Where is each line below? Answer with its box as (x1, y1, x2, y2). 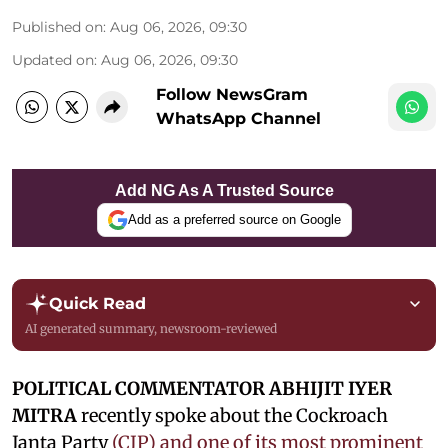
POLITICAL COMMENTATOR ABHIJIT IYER (12, 376, 392, 400)
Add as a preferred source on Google (127, 212, 341, 227)
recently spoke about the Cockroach (81, 403, 388, 427)
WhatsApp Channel (156, 108, 321, 128)
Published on (12, 17, 103, 36)
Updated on (12, 50, 94, 69)
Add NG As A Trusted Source (114, 181, 334, 199)
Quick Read (49, 293, 146, 313)
